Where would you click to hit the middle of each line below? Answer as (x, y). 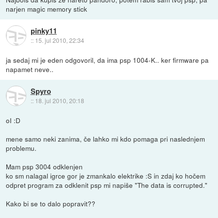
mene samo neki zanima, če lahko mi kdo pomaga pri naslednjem (106, 138)
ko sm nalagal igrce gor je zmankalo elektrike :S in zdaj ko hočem (106, 175)
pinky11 (44, 30)
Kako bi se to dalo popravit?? (51, 203)
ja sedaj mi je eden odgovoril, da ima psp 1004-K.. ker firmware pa (108, 60)
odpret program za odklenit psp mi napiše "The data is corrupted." (107, 185)
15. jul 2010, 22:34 (59, 40)
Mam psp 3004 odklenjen (45, 166)
